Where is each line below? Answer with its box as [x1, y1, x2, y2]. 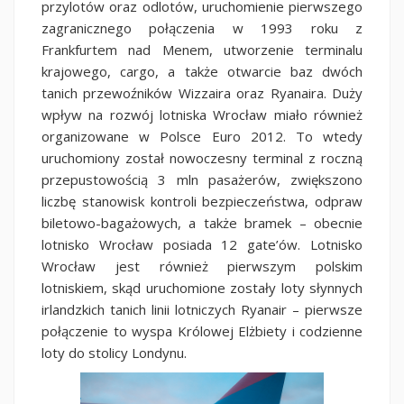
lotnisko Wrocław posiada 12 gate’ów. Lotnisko [41, 234, 363, 253]
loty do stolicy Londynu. [41, 343, 190, 362]
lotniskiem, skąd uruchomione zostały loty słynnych [41, 278, 363, 297]
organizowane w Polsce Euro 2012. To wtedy [41, 126, 363, 145]
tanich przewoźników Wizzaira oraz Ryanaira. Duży [41, 83, 363, 102]
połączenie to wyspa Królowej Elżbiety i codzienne [41, 321, 363, 340]
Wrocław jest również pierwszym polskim [41, 256, 363, 275]
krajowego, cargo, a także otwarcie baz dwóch [41, 61, 363, 80]
